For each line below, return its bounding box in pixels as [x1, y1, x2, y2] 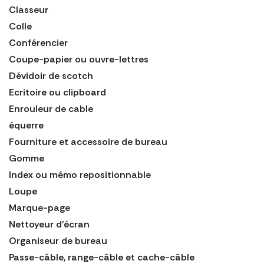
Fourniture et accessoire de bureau [9, 135, 167, 148]
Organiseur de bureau [9, 234, 107, 247]
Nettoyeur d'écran [9, 217, 90, 230]
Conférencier [9, 36, 68, 49]
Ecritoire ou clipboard [9, 85, 106, 98]
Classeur [9, 3, 48, 16]
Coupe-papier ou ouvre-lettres [9, 52, 148, 65]
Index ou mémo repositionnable [9, 168, 151, 181]
